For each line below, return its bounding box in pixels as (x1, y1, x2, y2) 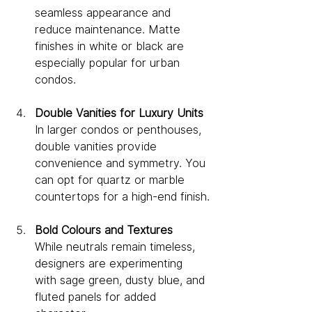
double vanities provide (35, 140, 160, 154)
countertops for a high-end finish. (35, 190, 210, 204)
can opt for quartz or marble (35, 173, 188, 187)
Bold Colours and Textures (35, 224, 173, 237)
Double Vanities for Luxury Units (35, 107, 203, 120)
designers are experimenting (35, 257, 186, 271)
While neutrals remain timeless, (35, 240, 198, 254)
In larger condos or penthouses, (35, 123, 205, 137)
